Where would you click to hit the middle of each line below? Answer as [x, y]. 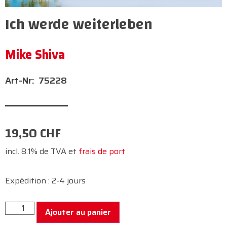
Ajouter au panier [78, 212]
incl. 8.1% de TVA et [42, 151]
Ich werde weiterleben [79, 25]
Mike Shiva [35, 55]
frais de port [102, 151]
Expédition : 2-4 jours [45, 180]
